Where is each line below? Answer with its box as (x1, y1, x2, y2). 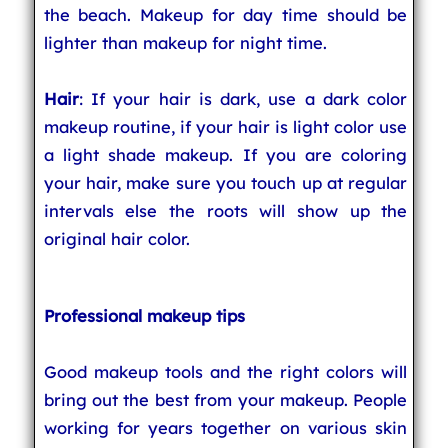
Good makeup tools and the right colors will (43, 361, 408, 382)
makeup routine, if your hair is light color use (43, 116, 408, 137)
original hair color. (43, 228, 190, 249)
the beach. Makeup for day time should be (43, 4, 408, 25)
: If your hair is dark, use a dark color (78, 88, 408, 109)
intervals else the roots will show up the (43, 200, 408, 221)
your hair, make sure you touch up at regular (43, 172, 408, 193)
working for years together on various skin (43, 417, 408, 438)
